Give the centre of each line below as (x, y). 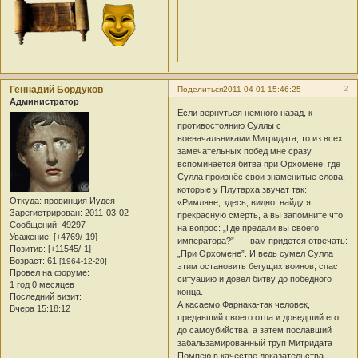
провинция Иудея (78, 200)
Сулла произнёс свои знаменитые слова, (262, 176)
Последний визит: (46, 296)
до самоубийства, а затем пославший (255, 330)
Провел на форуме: (50, 272)
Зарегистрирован (45, 212)
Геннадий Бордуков (56, 90)
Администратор (44, 102)
